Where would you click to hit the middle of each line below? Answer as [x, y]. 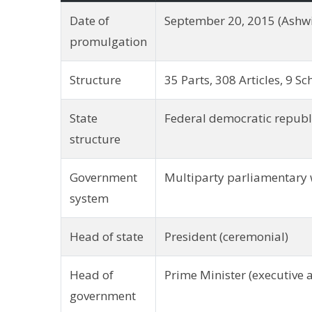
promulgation [108, 42]
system [89, 198]
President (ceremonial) [226, 237]
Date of [89, 21]
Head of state [107, 237]
